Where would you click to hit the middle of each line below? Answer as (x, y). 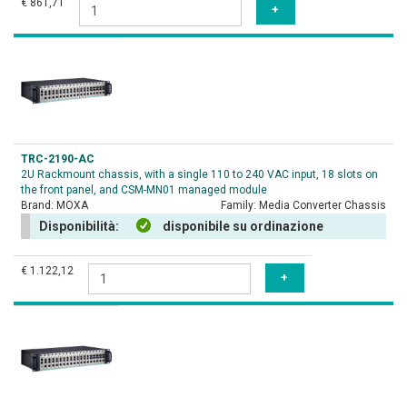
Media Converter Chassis (323, 205)
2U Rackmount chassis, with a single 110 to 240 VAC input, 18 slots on (199, 174)
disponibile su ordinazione (243, 226)
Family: (240, 205)
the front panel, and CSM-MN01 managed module (144, 190)
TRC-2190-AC (58, 159)
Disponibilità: (80, 226)
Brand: (39, 205)
